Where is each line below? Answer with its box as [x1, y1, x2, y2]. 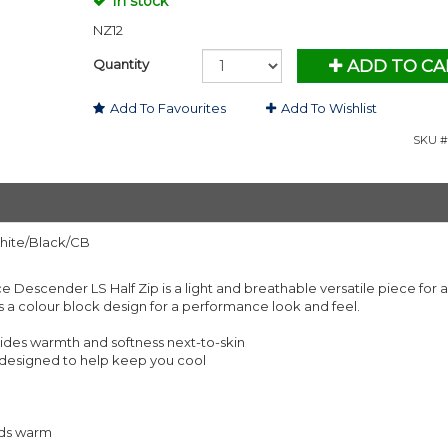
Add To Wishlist [280, 100, 377, 116]
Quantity [92, 56, 149, 72]
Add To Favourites [109, 100, 226, 116]
